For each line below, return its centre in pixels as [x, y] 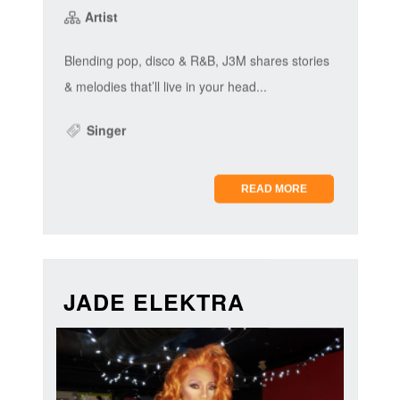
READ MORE [275, 189]
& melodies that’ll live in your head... [165, 86]
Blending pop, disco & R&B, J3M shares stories [196, 60]
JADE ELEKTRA [154, 302]
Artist [99, 17]
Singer [104, 130]
